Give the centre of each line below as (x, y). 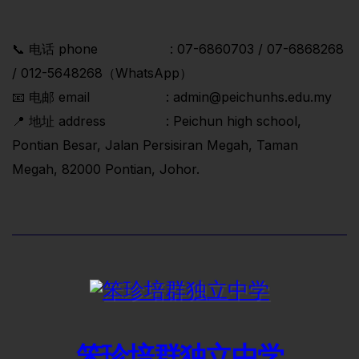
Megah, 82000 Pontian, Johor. (106, 169)
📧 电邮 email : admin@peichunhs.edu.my (172, 97)
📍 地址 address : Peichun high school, (157, 121)
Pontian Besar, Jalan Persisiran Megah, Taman (155, 145)
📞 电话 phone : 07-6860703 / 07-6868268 (178, 49)
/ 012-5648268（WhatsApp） (102, 73)
